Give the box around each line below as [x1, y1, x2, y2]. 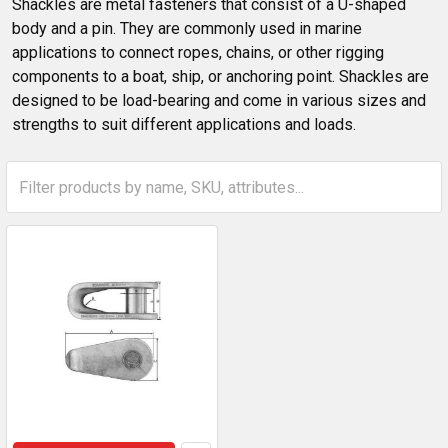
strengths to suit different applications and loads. [12, 115, 356, 134]
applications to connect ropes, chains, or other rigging [12, 43, 384, 62]
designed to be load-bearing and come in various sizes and [12, 91, 426, 110]
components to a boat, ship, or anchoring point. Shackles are [12, 67, 429, 86]
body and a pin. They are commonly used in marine [12, 19, 362, 38]
